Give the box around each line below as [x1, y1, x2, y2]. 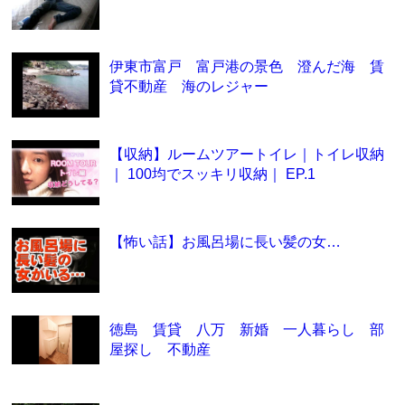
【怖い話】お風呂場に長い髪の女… [108, 232, 341, 250]
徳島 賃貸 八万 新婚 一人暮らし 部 [108, 320, 384, 337]
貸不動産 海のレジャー [108, 77, 268, 94]
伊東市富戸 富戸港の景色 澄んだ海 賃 [108, 57, 384, 74]
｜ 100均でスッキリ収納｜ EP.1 [108, 165, 316, 182]
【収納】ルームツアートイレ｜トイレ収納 [108, 145, 384, 162]
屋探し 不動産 [108, 340, 211, 357]
